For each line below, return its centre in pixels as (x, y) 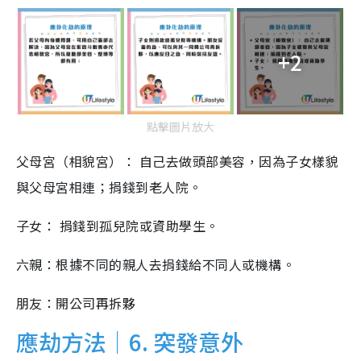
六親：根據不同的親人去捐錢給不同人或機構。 (156, 265)
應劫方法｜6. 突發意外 (130, 342)
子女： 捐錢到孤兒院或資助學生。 (118, 226)
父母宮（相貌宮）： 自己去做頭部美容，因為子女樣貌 (177, 162)
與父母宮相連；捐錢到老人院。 (109, 187)
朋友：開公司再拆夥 (76, 303)
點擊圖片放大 (180, 127)
